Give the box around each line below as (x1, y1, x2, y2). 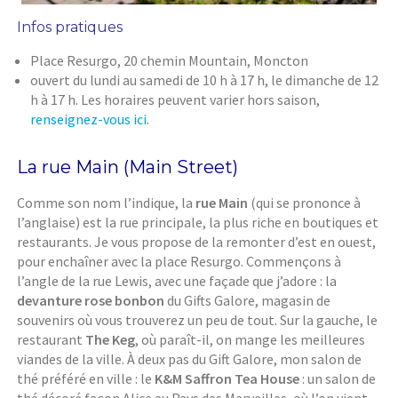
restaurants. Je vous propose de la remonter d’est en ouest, (17, 233, 377, 251)
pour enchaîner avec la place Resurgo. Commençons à (17, 252, 342, 271)
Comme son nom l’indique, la (17, 194, 196, 212)
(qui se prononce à (248, 194, 362, 212)
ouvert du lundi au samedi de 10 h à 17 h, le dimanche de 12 (30, 71, 379, 90)
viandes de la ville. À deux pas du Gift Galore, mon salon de (17, 350, 362, 369)
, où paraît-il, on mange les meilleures (135, 330, 366, 349)
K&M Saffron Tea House (155, 370, 300, 388)
